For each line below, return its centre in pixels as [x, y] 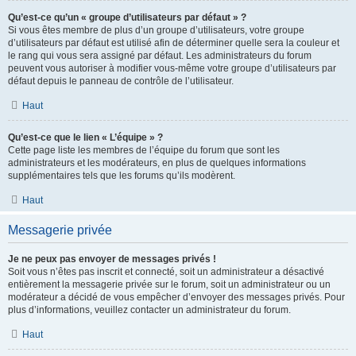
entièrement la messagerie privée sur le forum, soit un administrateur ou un [169, 284]
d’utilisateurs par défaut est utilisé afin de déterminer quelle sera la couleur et [174, 43]
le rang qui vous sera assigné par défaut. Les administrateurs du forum [160, 56]
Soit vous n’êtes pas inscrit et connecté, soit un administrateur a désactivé [166, 272]
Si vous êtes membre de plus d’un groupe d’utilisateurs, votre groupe [156, 30]
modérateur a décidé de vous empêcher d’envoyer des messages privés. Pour [176, 297]
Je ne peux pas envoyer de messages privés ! [112, 259]
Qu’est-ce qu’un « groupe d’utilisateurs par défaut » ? [127, 17]
